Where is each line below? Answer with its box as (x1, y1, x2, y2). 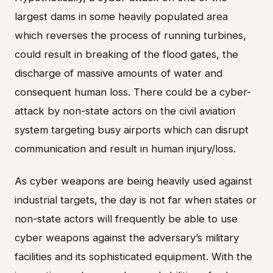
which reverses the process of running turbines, (15, 29, 246, 42)
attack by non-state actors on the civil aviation (15, 105, 235, 118)
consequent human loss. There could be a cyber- (15, 86, 251, 99)
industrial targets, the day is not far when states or (15, 194, 257, 207)
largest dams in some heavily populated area (15, 10, 228, 23)
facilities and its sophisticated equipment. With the (15, 250, 252, 263)
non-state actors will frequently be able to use (15, 213, 238, 225)
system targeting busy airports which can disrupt (15, 124, 249, 136)
